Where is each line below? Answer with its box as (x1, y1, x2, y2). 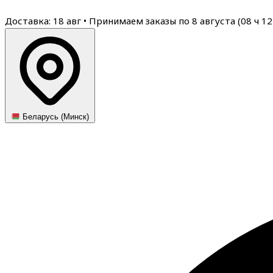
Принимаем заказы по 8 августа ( (89, 15, 241, 27)
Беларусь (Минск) (20, 112, 90, 122)
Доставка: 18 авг (5, 15, 83, 27)
